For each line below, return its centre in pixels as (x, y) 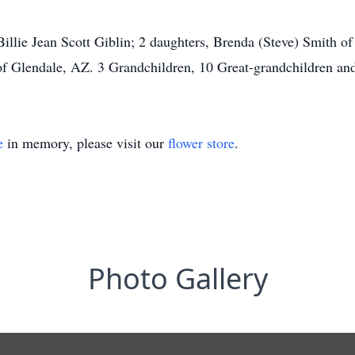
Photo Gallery (177, 279)
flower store (201, 143)
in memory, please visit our (86, 143)
